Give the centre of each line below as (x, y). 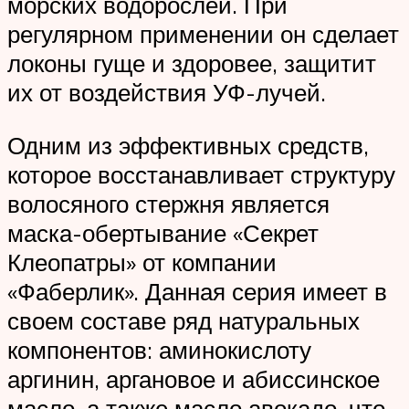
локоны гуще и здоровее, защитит (192, 63)
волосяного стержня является (168, 203)
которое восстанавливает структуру (201, 174)
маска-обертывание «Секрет (163, 232)
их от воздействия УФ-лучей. (167, 93)
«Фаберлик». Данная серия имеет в (197, 291)
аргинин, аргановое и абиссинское (194, 378)
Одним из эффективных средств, (188, 145)
